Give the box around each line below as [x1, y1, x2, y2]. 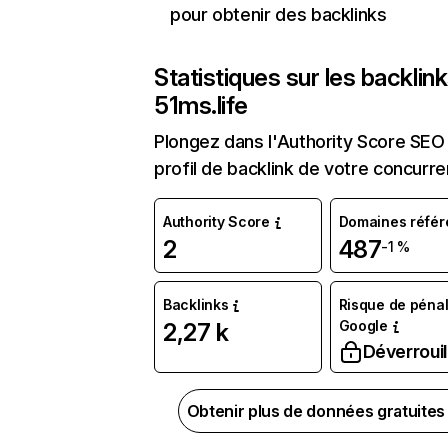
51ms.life [154, 91, 248, 120]
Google [338, 317, 388, 334]
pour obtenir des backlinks [170, 4, 387, 25]
